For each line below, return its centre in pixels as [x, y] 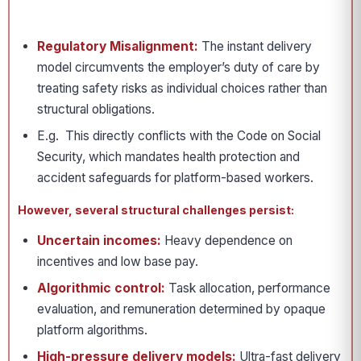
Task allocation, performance [248, 288]
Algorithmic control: [101, 288]
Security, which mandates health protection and [168, 157]
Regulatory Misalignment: [118, 46]
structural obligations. [96, 109]
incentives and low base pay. [118, 261]
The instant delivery [255, 46]
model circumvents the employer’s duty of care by [178, 67]
